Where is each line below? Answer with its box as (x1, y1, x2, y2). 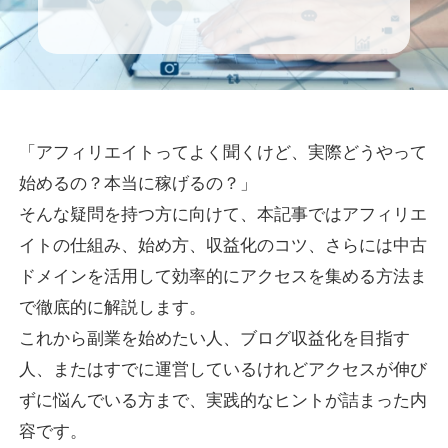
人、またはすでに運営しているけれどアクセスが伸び (19, 360, 428, 380)
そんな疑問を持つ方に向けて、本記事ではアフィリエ (19, 205, 428, 225)
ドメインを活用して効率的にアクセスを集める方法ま (19, 267, 428, 287)
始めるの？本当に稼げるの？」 (19, 174, 258, 194)
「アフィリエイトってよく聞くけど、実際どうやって (19, 143, 428, 163)
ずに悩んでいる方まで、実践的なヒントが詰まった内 (19, 391, 428, 411)
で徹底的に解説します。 (19, 298, 207, 318)
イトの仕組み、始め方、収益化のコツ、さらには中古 (19, 236, 428, 256)
